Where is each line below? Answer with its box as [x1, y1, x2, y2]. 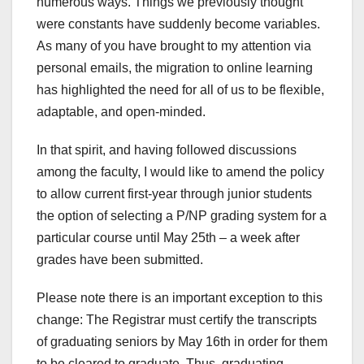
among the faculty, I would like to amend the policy [37, 165, 324, 180]
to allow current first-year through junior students [37, 187, 312, 201]
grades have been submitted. [37, 253, 203, 267]
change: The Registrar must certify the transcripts [37, 313, 317, 327]
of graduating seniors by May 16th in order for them [37, 335, 327, 349]
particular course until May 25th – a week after [37, 231, 300, 245]
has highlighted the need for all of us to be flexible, [37, 83, 324, 97]
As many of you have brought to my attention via [37, 39, 311, 54]
